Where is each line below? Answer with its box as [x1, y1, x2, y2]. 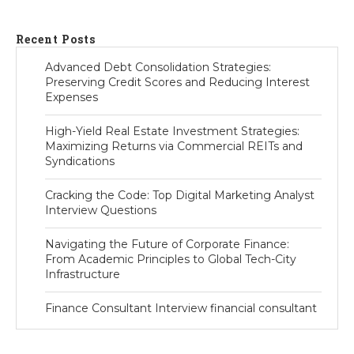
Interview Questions [45, 203, 156, 218]
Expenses [45, 90, 98, 105]
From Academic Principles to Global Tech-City [45, 252, 296, 267]
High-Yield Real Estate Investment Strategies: [45, 124, 299, 139]
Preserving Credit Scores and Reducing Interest [45, 75, 310, 90]
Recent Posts [16, 32, 96, 47]
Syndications [45, 154, 115, 169]
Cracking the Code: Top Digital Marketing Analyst [45, 188, 314, 203]
